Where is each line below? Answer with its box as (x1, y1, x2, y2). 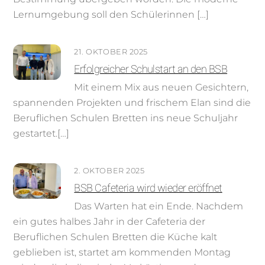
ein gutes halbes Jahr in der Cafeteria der (13, 216, 206, 228)
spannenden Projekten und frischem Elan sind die (13, 97, 251, 109)
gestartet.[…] (13, 128, 70, 140)
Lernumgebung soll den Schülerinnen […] (13, 8, 209, 20)
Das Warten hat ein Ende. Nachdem (74, 201, 244, 212)
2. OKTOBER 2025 (74, 166, 145, 175)
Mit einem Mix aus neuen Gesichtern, (74, 82, 249, 93)
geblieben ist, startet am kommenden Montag (13, 247, 231, 258)
